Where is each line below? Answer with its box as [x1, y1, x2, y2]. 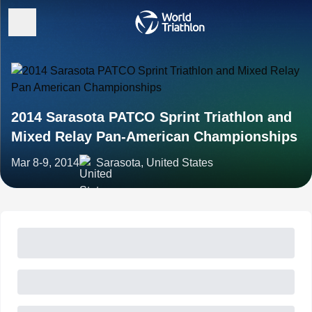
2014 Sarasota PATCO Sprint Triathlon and [11, 109, 292, 125]
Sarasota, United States [96, 157, 213, 169]
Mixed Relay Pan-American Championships [11, 129, 297, 144]
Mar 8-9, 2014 [11, 157, 79, 169]
